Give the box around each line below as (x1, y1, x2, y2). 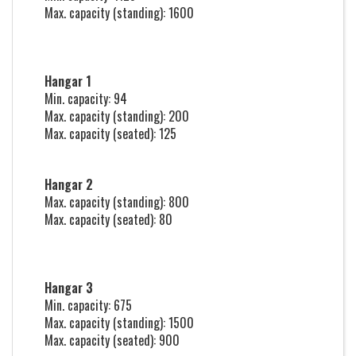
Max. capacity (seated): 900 (44, 331, 180, 350)
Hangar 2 (44, 175, 93, 194)
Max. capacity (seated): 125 (44, 124, 176, 143)
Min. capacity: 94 (44, 89, 127, 108)
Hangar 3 (44, 278, 93, 297)
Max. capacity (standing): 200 (44, 106, 189, 126)
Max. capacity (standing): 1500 (44, 313, 194, 332)
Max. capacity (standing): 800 (44, 192, 189, 211)
